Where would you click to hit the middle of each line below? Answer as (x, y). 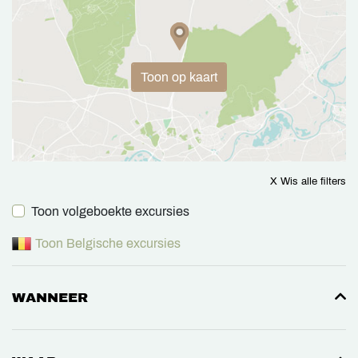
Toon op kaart (179, 77)
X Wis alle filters (308, 182)
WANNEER (50, 298)
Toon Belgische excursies (108, 244)
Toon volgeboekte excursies (110, 212)
